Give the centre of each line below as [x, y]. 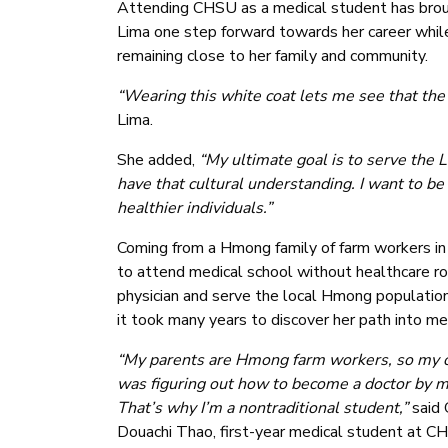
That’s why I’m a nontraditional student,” [262, 408]
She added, [156, 160]
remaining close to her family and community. [272, 56]
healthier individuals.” [194, 208]
